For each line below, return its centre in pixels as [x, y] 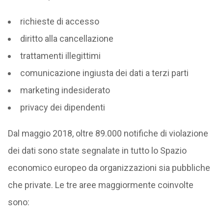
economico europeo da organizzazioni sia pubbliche [109, 168]
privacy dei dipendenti [62, 107]
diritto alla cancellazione [67, 39]
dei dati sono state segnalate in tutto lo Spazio [97, 151]
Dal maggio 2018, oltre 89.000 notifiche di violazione [108, 133]
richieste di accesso [59, 21]
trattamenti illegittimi [60, 56]
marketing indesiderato [65, 90]
